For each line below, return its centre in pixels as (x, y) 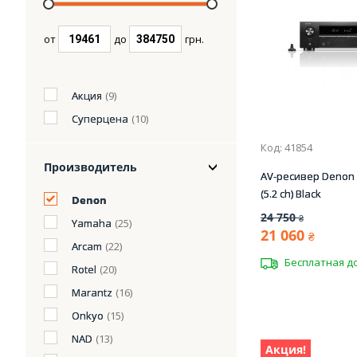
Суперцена (100, 119)
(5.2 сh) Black (291, 194)
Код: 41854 (286, 148)
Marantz (92, 292)
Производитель (90, 167)
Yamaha (92, 223)
